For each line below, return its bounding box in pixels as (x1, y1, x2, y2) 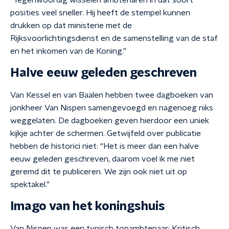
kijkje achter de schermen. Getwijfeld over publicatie (10, 129, 201, 138)
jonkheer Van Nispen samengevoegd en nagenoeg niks (10, 104, 213, 112)
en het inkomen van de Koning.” (10, 47, 126, 55)
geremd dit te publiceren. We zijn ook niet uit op (10, 168, 187, 176)
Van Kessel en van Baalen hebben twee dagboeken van (10, 91, 213, 99)
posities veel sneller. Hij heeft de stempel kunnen (10, 9, 190, 17)
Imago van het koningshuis (10, 200, 165, 213)
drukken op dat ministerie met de (10, 21, 132, 30)
